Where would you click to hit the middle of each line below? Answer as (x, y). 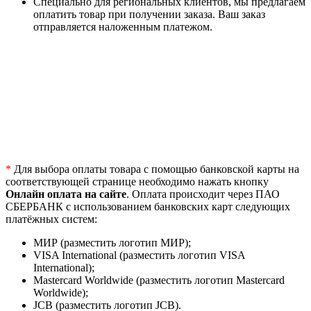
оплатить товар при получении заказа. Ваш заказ (149, 15)
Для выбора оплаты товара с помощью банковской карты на (155, 169)
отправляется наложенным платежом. (123, 27)
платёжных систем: (51, 219)
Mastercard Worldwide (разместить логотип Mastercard (159, 280)
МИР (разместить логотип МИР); (112, 243)
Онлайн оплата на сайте (66, 194)
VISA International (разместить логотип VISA (139, 255)
